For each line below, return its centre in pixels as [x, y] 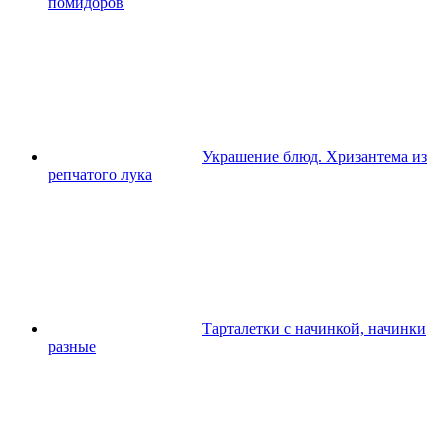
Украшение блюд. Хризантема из [314, 156]
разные [72, 346]
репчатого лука [100, 174]
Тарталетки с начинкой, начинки [314, 328]
